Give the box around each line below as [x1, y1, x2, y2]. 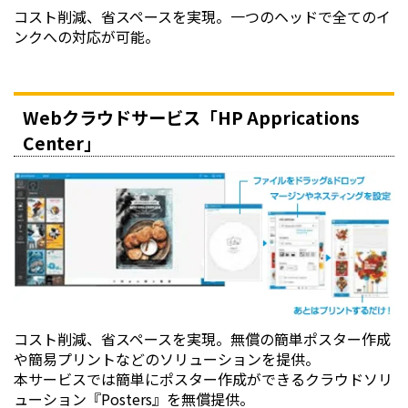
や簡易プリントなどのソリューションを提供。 [14, 347, 320, 370]
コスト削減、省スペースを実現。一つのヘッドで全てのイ [14, 5, 391, 28]
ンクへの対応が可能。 [14, 25, 159, 48]
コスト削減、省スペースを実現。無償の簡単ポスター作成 [14, 327, 391, 350]
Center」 [23, 130, 101, 157]
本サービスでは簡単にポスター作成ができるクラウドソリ [14, 367, 393, 390]
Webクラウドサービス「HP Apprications [23, 105, 360, 131]
